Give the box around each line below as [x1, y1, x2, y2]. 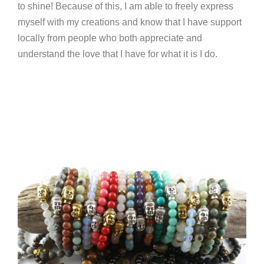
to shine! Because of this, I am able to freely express [18, 1, 233, 12]
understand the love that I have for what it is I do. [18, 49, 217, 60]
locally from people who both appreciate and [18, 33, 202, 44]
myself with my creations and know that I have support [18, 17, 242, 28]
